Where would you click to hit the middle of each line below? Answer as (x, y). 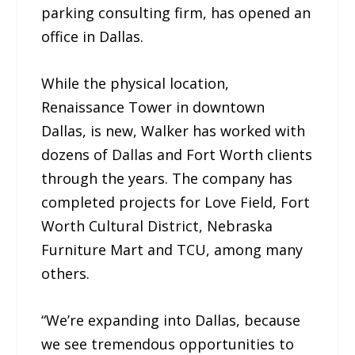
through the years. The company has (167, 178)
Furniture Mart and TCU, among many (172, 249)
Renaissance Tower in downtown (153, 107)
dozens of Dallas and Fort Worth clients (177, 154)
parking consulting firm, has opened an (176, 13)
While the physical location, (136, 83)
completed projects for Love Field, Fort (176, 202)
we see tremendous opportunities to (168, 344)
